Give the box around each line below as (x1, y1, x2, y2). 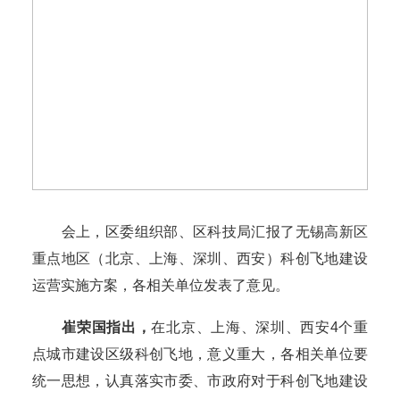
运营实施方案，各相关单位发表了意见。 (32, 278, 289, 294)
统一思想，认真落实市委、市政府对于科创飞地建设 (32, 373, 368, 389)
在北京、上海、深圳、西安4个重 (151, 320, 369, 336)
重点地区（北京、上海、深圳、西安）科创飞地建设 (32, 251, 368, 267)
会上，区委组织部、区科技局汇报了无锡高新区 (32, 224, 368, 240)
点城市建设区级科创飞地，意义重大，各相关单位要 (32, 346, 368, 362)
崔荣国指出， (62, 320, 152, 336)
